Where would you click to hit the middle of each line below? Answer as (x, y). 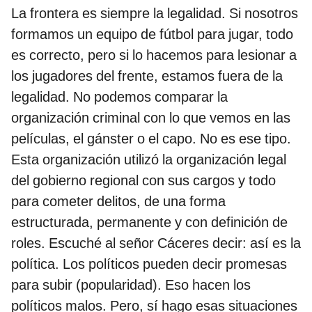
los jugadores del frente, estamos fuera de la (147, 76)
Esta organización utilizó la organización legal (149, 160)
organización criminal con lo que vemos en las (151, 118)
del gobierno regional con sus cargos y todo (143, 181)
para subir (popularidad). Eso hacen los (131, 285)
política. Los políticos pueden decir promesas (149, 264)
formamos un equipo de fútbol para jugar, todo (152, 34)
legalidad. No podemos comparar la (119, 97)
